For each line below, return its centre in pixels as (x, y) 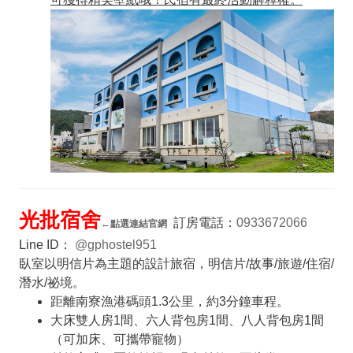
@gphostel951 (115, 244)
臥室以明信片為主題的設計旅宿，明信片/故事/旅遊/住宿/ (176, 263)
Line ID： (46, 244)
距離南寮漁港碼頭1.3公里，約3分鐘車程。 (169, 301)
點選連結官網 (138, 223)
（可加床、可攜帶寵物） (119, 339)
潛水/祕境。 (52, 282)
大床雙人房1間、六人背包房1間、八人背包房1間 (187, 320)
